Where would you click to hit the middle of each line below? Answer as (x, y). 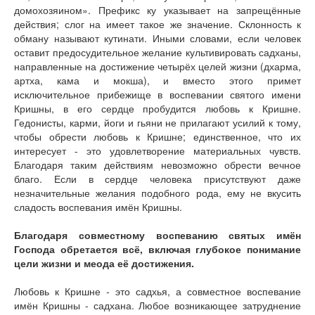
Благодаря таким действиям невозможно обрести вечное (157, 165)
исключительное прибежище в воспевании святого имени (157, 94)
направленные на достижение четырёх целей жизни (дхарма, (157, 66)
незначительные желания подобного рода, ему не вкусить (157, 193)
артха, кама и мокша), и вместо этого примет (157, 80)
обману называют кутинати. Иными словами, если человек (157, 38)
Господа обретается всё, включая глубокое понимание (157, 249)
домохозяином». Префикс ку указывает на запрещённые (157, 10)
